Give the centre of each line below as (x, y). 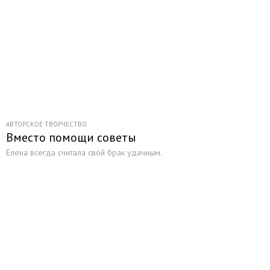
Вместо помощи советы (71, 137)
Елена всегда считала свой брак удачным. (84, 152)
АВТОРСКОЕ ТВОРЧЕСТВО (46, 124)
